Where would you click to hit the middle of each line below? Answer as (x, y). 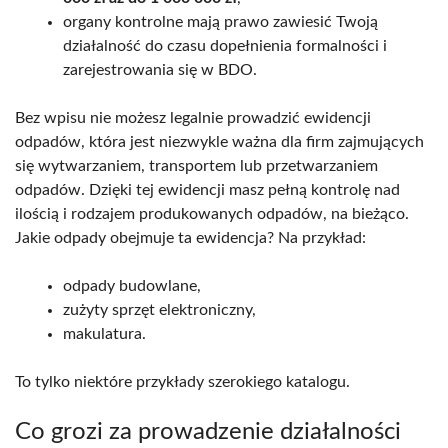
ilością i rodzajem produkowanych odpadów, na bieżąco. (212, 213)
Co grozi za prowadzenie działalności (208, 431)
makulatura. (104, 333)
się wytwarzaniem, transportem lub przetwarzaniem (196, 165)
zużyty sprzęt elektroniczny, (159, 309)
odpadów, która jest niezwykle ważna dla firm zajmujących (219, 141)
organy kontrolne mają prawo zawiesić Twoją (220, 21)
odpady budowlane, (132, 285)
